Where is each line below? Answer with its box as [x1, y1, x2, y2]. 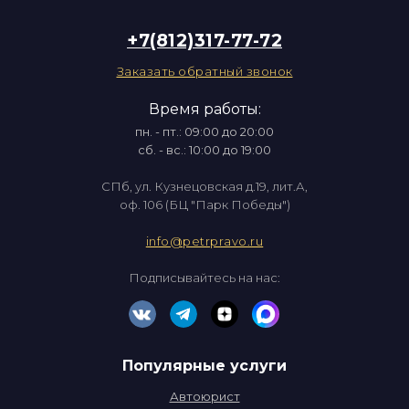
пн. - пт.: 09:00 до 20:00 [135, 124, 274, 139]
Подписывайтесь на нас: [129, 270, 280, 285]
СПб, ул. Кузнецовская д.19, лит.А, [101, 179, 308, 194]
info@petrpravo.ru [145, 234, 264, 248]
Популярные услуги [122, 357, 287, 374]
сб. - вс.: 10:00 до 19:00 [138, 142, 271, 157]
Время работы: [148, 100, 261, 118]
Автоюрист [169, 389, 240, 404]
